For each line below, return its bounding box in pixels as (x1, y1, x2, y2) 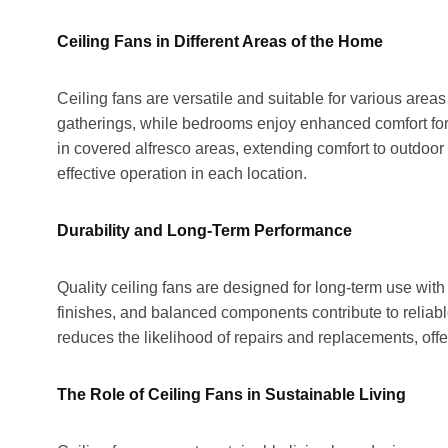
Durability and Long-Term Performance (57, 221, 352, 239)
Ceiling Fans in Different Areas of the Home (57, 32, 383, 50)
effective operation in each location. (57, 164, 307, 182)
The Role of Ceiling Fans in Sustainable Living (57, 385, 406, 403)
